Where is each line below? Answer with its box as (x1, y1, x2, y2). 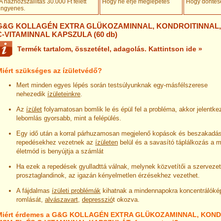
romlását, (16, 195, 45, 203)
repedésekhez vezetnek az (16, 138, 95, 146)
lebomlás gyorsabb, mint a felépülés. (16, 114, 121, 122)
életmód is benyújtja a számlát (16, 147, 104, 155)
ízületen (95, 138, 118, 146)
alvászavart (45, 195, 78, 203)
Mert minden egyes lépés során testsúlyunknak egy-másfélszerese (16, 81, 208, 89)
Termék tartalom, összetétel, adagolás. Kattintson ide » (17, 45, 202, 53)
